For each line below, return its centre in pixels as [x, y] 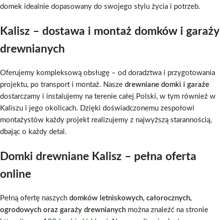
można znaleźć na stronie [167, 210]
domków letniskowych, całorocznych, [130, 198]
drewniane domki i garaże [167, 84]
